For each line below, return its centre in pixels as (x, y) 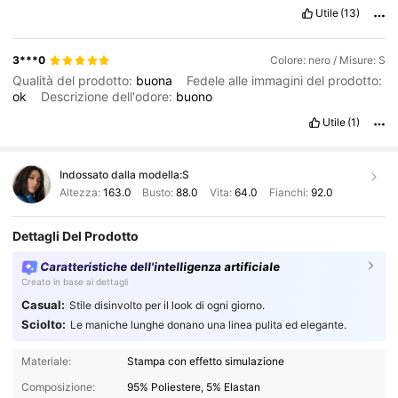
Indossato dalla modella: (120, 175)
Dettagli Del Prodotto (76, 236)
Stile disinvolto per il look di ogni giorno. (167, 306)
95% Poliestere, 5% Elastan (194, 386)
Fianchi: (288, 192)
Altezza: (81, 192)
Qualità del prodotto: (75, 81)
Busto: (158, 192)
